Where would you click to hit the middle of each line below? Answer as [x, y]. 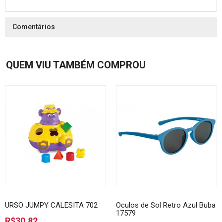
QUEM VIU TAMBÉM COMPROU [76, 65]
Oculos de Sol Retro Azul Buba [166, 205]
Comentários [34, 27]
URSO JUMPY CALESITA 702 [51, 205]
